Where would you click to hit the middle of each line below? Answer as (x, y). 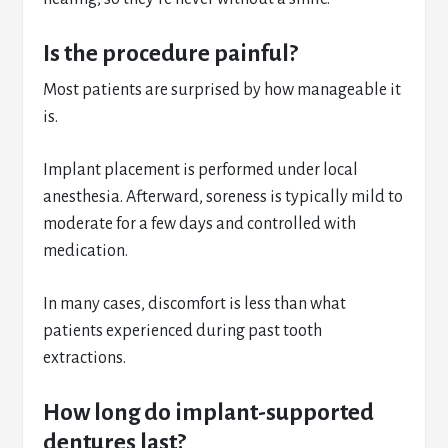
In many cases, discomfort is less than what (195, 304)
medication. (86, 251)
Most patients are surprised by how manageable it (222, 90)
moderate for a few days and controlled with (200, 224)
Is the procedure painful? (171, 53)
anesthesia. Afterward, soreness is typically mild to (223, 197)
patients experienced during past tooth (183, 331)
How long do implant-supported (209, 412)
